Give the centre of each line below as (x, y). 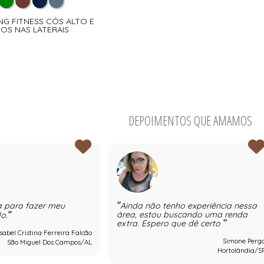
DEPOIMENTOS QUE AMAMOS (190, 121)
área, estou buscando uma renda (182, 215)
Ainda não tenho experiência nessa (189, 206)
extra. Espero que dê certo (170, 224)
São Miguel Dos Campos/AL (49, 242)
